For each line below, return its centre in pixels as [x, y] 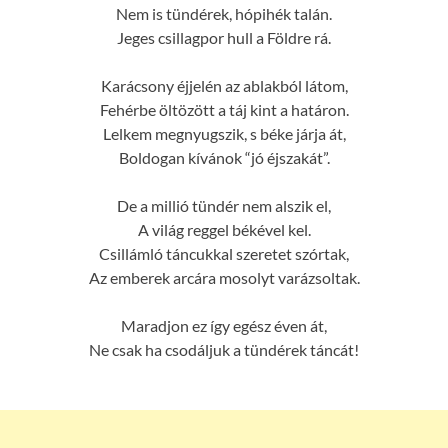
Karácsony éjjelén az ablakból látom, [224, 85]
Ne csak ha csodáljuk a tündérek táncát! [224, 349]
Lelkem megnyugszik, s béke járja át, [224, 133]
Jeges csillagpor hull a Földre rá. [224, 37]
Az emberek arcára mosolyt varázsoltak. [224, 277]
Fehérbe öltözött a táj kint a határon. [224, 109]
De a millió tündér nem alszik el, [224, 205]
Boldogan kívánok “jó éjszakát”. [224, 157]
